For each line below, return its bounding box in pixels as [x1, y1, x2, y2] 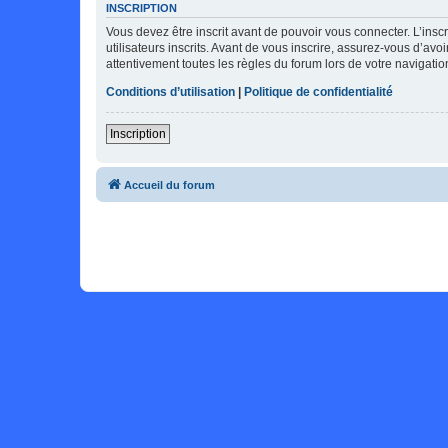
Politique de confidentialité [244, 84, 393, 99]
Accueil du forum [124, 178, 215, 191]
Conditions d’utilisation [106, 84, 235, 99]
